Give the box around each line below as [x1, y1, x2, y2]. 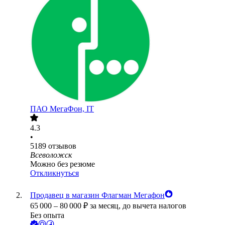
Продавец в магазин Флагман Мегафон [30, 191, 165, 200]
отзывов [48, 142, 76, 151]
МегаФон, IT [50, 104, 94, 114]
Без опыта [30, 211, 64, 220]
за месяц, [90, 201, 123, 210]
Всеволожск [30, 151, 72, 160]
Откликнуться [30, 169, 79, 178]
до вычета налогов [123, 201, 186, 210]
